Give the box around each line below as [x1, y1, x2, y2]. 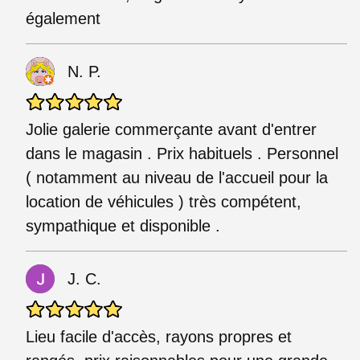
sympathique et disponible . [26, 216, 220, 235]
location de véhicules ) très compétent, [26, 192, 301, 211]
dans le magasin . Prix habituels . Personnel [26, 144, 338, 162]
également [26, 9, 100, 27]
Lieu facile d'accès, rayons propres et [26, 327, 292, 346]
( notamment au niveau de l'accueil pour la [26, 168, 328, 186]
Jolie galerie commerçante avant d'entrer [26, 120, 317, 138]
